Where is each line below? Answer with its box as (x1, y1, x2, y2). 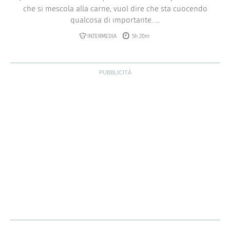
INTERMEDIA (87, 32, 117, 40)
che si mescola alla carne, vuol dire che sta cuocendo (23, 4, 207, 13)
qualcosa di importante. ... (70, 15, 160, 25)
